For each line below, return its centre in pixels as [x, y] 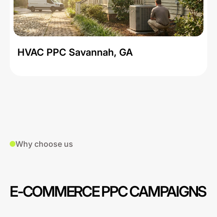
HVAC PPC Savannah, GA [75, 52]
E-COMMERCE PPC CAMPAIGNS [108, 191]
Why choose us [44, 144]
